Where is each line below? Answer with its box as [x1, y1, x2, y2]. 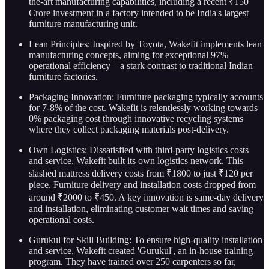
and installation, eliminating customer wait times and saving [29, 204, 253, 214]
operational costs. [29, 214, 94, 225]
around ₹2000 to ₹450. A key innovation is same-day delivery [29, 192, 264, 203]
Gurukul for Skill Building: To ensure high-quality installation [29, 235, 262, 246]
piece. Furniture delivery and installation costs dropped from [29, 180, 256, 190]
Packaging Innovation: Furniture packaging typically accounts [29, 92, 263, 103]
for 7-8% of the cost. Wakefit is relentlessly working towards [29, 103, 258, 113]
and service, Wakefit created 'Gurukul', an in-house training [29, 246, 253, 256]
